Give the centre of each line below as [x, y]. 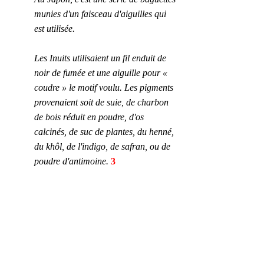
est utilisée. [55, 29]
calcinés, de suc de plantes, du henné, [105, 132]
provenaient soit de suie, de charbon [103, 102]
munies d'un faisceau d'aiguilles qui [101, 14]
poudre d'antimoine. [71, 161]
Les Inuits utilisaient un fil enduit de [101, 58]
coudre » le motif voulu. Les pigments [105, 88]
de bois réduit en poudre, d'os [90, 117]
